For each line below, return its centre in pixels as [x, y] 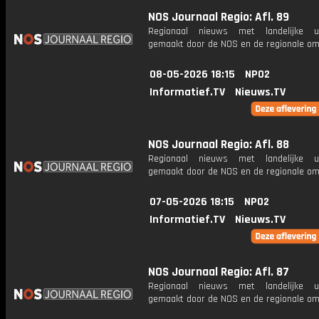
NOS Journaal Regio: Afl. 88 [219, 145]
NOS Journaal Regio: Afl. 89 [219, 17]
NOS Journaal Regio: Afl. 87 [219, 272]
